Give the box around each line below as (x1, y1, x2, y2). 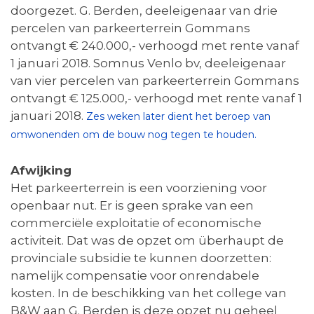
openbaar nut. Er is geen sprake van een (11, 198, 254, 213)
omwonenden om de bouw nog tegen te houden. (11, 128, 257, 142)
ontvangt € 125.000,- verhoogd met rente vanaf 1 (11, 91, 302, 106)
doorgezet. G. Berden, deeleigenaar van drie (11, 4, 278, 18)
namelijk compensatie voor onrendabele (11, 268, 259, 283)
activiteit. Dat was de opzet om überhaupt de (11, 233, 284, 248)
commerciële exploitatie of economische (11, 216, 261, 231)
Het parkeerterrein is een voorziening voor (11, 181, 267, 196)
